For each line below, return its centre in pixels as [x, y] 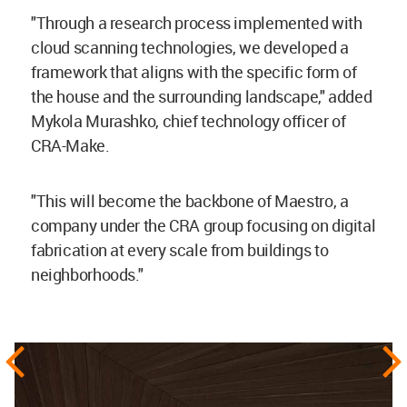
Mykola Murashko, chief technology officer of [189, 121]
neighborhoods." [87, 275]
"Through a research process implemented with [197, 23]
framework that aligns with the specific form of [194, 72]
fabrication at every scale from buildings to [180, 250]
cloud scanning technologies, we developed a [190, 48]
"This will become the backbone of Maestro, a [190, 201]
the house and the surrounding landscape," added [202, 97]
